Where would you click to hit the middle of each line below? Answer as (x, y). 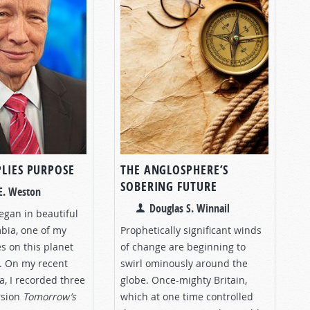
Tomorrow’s (49, 296)
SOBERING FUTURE (169, 186)
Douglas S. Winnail (190, 208)
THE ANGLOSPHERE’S (175, 170)
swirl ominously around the (184, 263)
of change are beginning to (183, 246)
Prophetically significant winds (191, 230)
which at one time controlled (187, 296)
